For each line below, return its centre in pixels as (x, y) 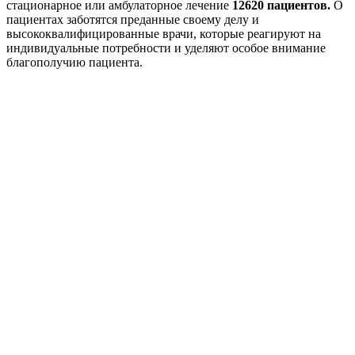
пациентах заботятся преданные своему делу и (133, 20)
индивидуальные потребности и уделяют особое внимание (166, 48)
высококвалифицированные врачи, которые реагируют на (164, 34)
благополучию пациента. (74, 63)
